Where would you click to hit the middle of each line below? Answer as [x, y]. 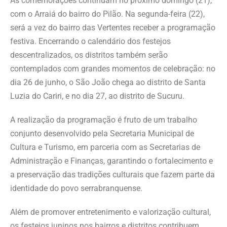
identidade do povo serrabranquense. [76, 188]
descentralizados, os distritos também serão [89, 55]
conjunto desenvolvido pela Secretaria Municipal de [102, 134]
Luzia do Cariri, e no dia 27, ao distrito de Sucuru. [97, 96]
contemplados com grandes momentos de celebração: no [113, 69]
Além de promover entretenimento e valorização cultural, [110, 212]
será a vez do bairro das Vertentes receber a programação [113, 28]
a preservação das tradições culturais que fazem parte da [112, 175]
